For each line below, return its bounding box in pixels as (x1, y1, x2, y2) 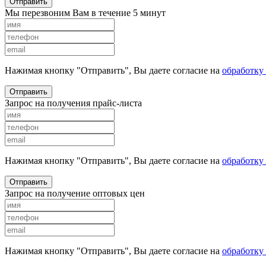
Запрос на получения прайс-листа (5, 98, 142, 109)
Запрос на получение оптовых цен (5, 188, 145, 199)
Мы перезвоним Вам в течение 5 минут (5, 8, 166, 18)
